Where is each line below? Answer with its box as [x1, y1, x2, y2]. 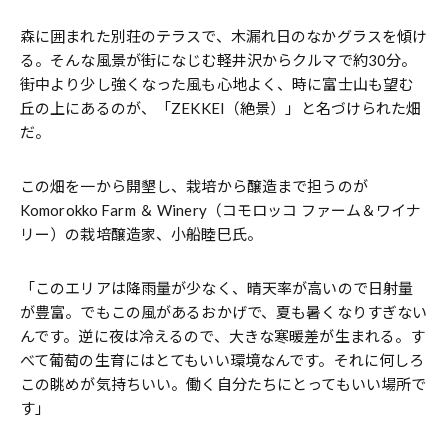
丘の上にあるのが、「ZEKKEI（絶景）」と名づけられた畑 [20, 98, 422, 117]
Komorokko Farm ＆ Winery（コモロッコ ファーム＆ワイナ [20, 200, 422, 219]
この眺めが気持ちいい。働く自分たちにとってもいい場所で [20, 374, 427, 393]
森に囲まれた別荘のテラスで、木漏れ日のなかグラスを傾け [20, 26, 428, 45]
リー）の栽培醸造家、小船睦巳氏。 [20, 224, 262, 243]
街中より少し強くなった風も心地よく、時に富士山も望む [20, 74, 414, 93]
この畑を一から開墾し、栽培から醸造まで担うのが [20, 176, 368, 195]
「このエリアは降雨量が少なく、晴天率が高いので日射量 [20, 278, 414, 297]
